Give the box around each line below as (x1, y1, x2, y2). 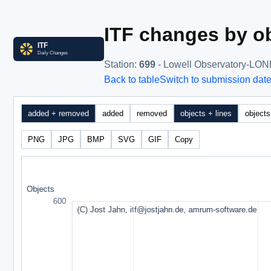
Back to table (104, 74, 160, 85)
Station (104, 59, 134, 70)
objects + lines (180, 108, 232, 118)
